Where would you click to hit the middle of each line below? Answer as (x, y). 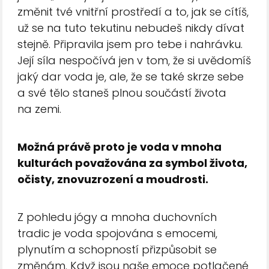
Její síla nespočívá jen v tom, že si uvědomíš (134, 61)
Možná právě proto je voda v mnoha (120, 147)
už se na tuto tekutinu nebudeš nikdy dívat (131, 28)
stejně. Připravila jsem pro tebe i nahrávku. (130, 44)
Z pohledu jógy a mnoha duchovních (117, 217)
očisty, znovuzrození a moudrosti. (113, 180)
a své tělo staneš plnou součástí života (122, 93)
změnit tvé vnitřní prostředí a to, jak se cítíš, (133, 12)
